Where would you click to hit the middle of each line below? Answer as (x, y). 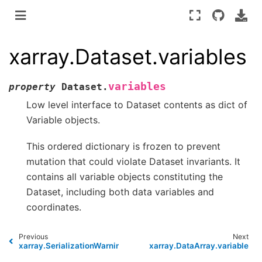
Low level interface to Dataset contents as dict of (137, 105)
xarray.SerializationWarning (72, 245)
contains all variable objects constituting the (125, 176)
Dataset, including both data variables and (120, 192)
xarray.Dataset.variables (128, 56)
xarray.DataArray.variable (199, 245)
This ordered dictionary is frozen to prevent (123, 146)
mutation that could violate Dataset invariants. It (133, 161)
